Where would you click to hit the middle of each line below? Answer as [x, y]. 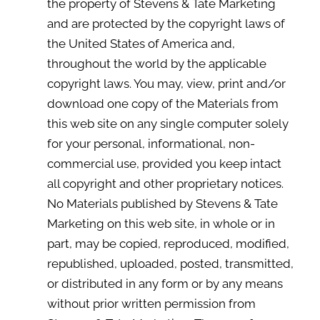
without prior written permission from [151, 304]
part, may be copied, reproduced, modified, [168, 244]
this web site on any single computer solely [167, 124]
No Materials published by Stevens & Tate [162, 204]
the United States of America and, [141, 44]
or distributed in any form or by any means [165, 284]
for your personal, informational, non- [151, 144]
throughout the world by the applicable [156, 64]
